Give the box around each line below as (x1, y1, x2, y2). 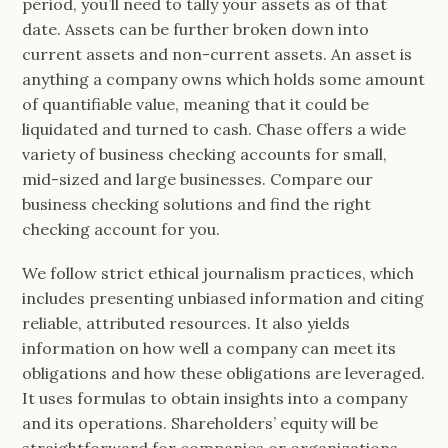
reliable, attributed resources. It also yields (22, 313, 351, 333)
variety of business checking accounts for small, (22, 143, 388, 164)
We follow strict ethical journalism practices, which (22, 263, 415, 283)
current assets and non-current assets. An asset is (22, 43, 413, 64)
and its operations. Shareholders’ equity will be (22, 413, 379, 433)
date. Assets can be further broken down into (22, 18, 370, 39)
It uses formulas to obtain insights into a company (22, 388, 408, 408)
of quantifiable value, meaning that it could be (22, 93, 370, 114)
